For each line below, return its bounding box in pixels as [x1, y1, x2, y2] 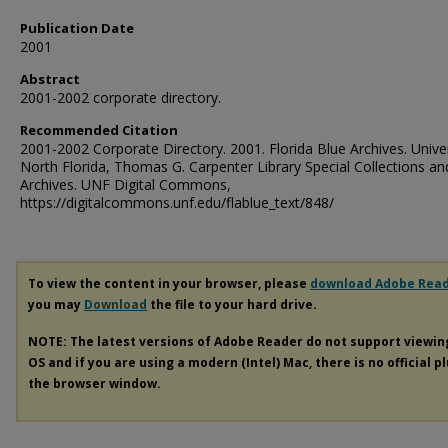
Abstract [20, 70, 80, 88]
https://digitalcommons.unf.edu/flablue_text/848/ [20, 193, 334, 212]
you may [28, 296, 84, 313]
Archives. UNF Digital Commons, [20, 175, 231, 194]
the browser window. [28, 374, 161, 392]
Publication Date [20, 19, 134, 37]
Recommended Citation [20, 121, 178, 139]
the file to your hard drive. [147, 296, 317, 313]
